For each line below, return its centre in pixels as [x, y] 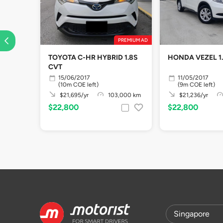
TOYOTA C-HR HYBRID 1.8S [93, 57]
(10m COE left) [78, 84]
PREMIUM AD [133, 40]
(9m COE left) [196, 84]
